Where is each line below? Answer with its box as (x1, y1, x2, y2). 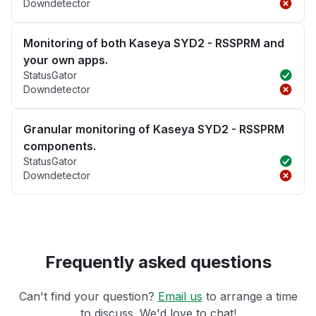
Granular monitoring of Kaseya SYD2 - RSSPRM (23, 122, 284, 137)
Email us (157, 289, 202, 304)
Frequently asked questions (44, 252, 272, 273)
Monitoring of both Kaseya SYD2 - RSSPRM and (23, 36, 284, 51)
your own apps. (23, 53, 108, 68)
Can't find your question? (18, 289, 158, 304)
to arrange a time (202, 289, 298, 304)
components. (23, 139, 96, 154)
